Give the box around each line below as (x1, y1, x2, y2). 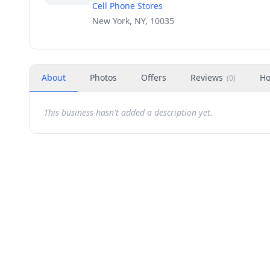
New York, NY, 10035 (92, 15, 174, 27)
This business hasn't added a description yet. (44, 107, 213, 118)
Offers (141, 72, 166, 83)
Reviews (190, 72, 223, 83)
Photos (90, 72, 117, 83)
